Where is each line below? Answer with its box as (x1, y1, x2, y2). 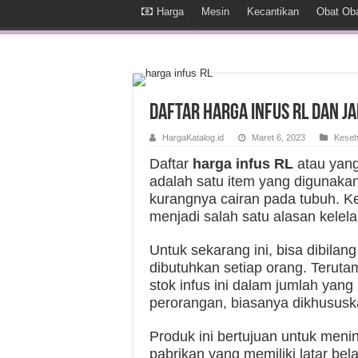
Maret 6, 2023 (252, 133, 305, 142)
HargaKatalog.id (162, 133, 224, 142)
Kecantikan (247, 6, 299, 18)
